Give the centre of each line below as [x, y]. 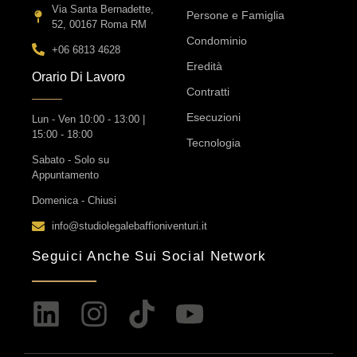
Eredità [204, 66]
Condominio [217, 40]
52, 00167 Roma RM [99, 24]
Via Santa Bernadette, [103, 9]
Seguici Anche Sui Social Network [149, 257]
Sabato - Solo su [71, 160]
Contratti [208, 91]
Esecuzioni [214, 117]
